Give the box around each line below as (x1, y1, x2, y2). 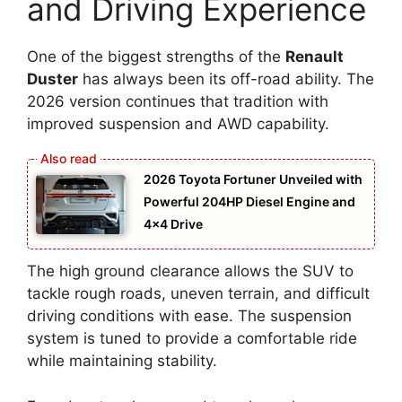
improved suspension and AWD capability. (27, 115, 329, 134)
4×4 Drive (144, 215, 203, 232)
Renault (285, 48, 344, 66)
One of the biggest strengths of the (27, 48, 285, 66)
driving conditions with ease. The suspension (27, 307, 352, 326)
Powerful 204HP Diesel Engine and (144, 193, 355, 209)
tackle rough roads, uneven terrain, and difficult (27, 284, 370, 303)
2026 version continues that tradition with (27, 92, 328, 111)
